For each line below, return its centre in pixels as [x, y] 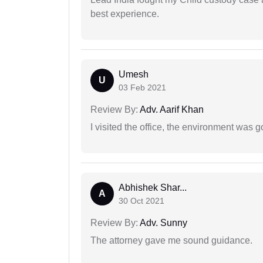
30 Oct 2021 [141, 200]
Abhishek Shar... [153, 187]
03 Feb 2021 [142, 87]
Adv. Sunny [163, 222]
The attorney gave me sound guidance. [171, 240]
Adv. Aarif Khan [171, 109]
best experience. [125, 14]
